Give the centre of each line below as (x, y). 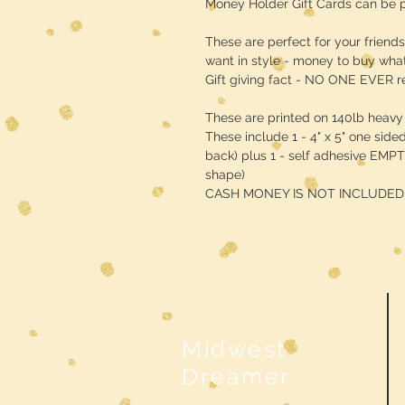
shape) (225, 174)
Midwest (234, 349)
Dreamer (236, 376)
